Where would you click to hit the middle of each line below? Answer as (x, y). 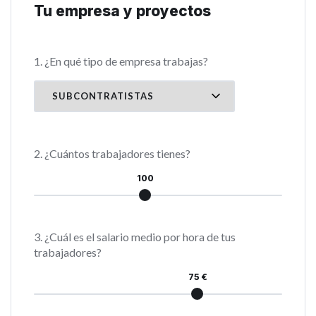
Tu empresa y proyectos (122, 11)
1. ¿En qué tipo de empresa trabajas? (121, 61)
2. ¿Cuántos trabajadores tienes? (112, 153)
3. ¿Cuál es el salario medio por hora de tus (135, 236)
